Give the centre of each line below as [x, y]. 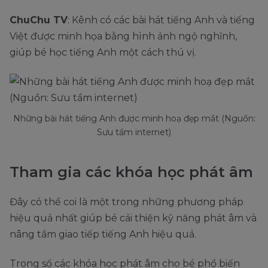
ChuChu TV [39, 20]
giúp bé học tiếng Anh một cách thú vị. [103, 52]
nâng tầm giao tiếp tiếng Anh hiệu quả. [104, 234]
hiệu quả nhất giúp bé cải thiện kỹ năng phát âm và [133, 218]
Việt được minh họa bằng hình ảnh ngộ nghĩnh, [123, 36]
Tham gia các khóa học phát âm [131, 172]
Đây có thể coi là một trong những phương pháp [127, 202]
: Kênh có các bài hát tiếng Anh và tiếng [161, 20]
